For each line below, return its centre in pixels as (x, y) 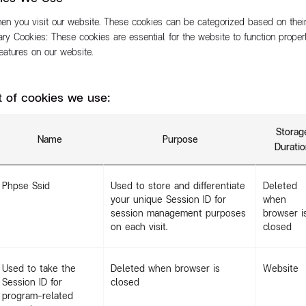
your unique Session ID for (168, 199)
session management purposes (178, 213)
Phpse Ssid (26, 185)
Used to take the (39, 268)
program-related (38, 295)
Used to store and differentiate (178, 185)
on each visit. (139, 226)
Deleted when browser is (165, 268)
